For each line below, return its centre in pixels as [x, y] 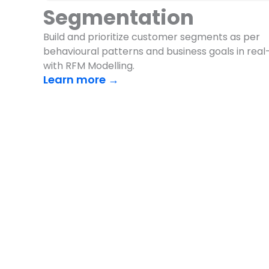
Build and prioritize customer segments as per [152, 37]
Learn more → [81, 80]
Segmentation [119, 18]
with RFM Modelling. [89, 66]
